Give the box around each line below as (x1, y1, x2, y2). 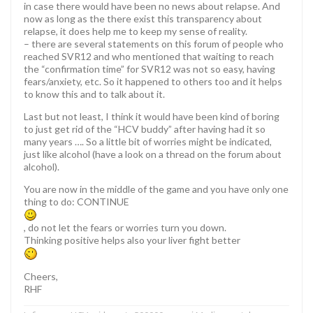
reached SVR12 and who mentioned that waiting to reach (24, 50, 274, 62)
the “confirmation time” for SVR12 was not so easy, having (24, 62, 275, 75)
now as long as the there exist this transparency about (24, 12, 262, 24)
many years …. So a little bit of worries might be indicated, (24, 135, 272, 147)
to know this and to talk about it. (24, 87, 165, 100)
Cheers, (24, 270, 58, 282)
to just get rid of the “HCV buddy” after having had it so (24, 122, 265, 135)
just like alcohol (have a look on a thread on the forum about (24, 147, 282, 160)
